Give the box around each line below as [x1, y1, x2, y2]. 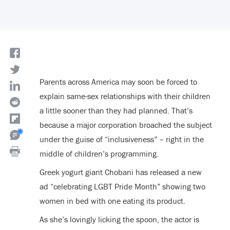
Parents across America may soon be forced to [39, 76, 197, 87]
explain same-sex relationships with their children [39, 91, 210, 102]
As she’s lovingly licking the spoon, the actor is [39, 214, 199, 225]
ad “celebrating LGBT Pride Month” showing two [39, 181, 205, 192]
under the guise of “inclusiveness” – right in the [39, 134, 204, 145]
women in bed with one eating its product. [39, 196, 185, 206]
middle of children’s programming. [39, 148, 159, 159]
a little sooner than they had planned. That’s [39, 105, 193, 116]
